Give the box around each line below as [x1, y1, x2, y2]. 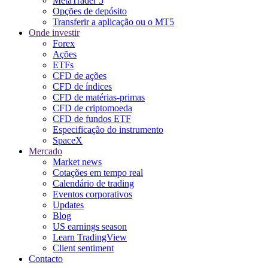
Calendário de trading [53, 178, 134, 188]
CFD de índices [53, 81, 112, 92]
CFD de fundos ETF [53, 113, 131, 124]
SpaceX [53, 135, 83, 145]
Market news [53, 156, 102, 167]
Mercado [29, 145, 62, 156]
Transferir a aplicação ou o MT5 [53, 16, 174, 27]
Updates [53, 199, 84, 210]
